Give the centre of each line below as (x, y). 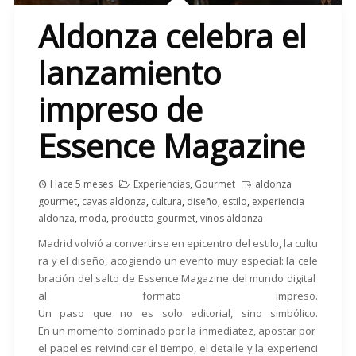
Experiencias (161, 184)
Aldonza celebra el (172, 37)
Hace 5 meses (81, 184)
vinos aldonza (231, 219)
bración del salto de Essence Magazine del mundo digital (178, 279)
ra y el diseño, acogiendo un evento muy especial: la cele (178, 261)
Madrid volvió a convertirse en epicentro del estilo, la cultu (178, 244)
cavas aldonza (114, 202)
